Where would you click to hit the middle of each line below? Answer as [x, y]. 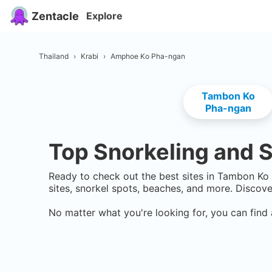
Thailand [54, 56]
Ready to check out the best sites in [133, 176]
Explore [104, 16]
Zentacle [55, 16]
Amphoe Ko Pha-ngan [148, 56]
